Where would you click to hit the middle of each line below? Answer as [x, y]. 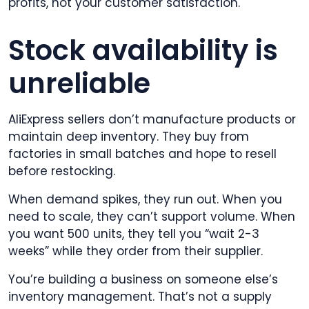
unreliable [79, 83]
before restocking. [62, 171]
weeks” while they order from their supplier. [136, 251]
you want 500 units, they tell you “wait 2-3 [134, 233]
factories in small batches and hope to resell [142, 153]
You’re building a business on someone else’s [143, 279]
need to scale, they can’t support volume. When [152, 216]
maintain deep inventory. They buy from [129, 136]
